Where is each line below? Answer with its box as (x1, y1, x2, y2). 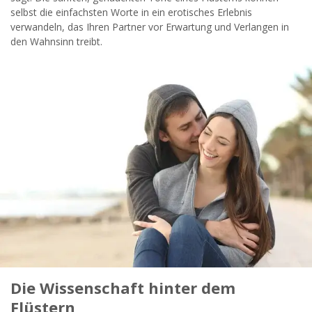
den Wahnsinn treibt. (10, 34, 102, 48)
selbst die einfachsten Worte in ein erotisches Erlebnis (10, 5, 252, 19)
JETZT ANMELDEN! (89, 29, 223, 50)
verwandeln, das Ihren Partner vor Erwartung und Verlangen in (10, 19, 289, 33)
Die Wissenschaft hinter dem (10, 276, 235, 298)
